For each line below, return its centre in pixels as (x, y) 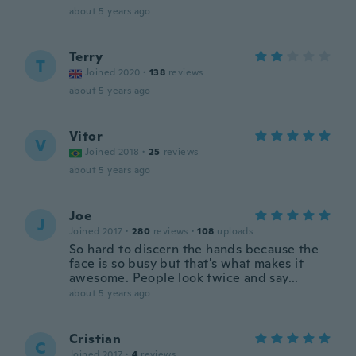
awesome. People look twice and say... (184, 278)
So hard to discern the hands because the (194, 249)
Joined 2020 (113, 72)
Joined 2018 (112, 152)
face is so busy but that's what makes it (186, 263)
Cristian (95, 339)
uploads (235, 231)
